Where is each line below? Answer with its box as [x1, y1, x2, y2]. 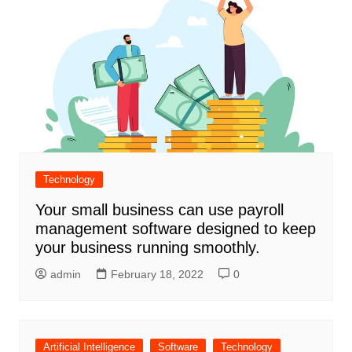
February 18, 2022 [110, 268, 203, 281]
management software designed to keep [35, 220, 316, 238]
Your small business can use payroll [35, 201, 284, 219]
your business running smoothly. [35, 239, 260, 257]
